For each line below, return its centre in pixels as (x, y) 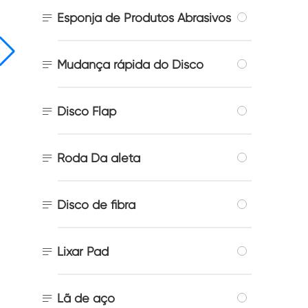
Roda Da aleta (99, 157)
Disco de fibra (96, 204)
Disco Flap (87, 111)
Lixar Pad (83, 251)
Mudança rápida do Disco (130, 64)
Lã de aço (86, 298)
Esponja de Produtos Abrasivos (144, 17)
